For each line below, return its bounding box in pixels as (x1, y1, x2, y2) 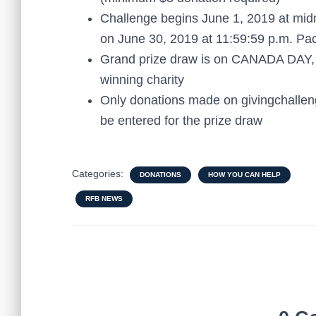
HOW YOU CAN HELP (208, 170, 281, 178)
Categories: (72, 167, 126, 179)
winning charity (100, 72, 184, 87)
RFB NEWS (85, 194, 123, 202)
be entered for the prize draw (100, 113, 262, 128)
